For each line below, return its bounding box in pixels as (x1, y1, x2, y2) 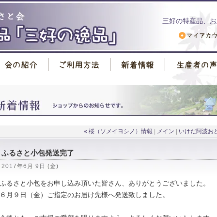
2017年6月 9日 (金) (1, 163, 59, 170)
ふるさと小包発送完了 (1, 149, 74, 157)
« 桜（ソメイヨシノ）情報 (84, 128, 153, 135)
